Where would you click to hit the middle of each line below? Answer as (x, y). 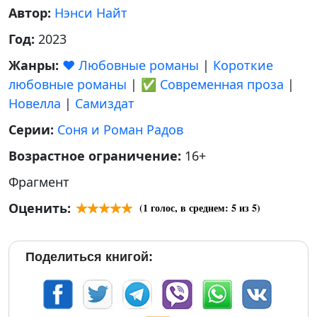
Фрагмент (39, 182)
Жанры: (35, 65)
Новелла (35, 103)
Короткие (243, 65)
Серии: (33, 129)
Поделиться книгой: (89, 257)
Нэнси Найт (91, 13)
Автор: (31, 13)
